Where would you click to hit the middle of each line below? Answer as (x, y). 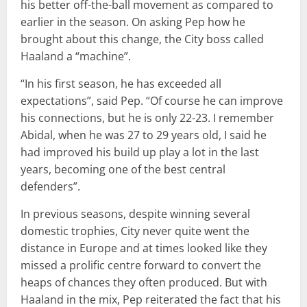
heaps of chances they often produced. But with (144, 282)
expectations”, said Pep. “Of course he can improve (152, 100)
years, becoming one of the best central (123, 169)
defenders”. (50, 186)
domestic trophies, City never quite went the (135, 231)
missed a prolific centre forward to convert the (141, 265)
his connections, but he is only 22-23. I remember (147, 118)
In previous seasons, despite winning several (135, 213)
